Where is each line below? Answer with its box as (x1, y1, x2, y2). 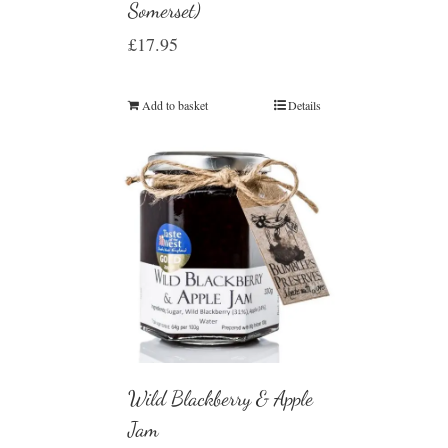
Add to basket (141, 96, 208, 113)
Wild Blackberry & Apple (127, 385, 313, 411)
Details (287, 96, 321, 113)
